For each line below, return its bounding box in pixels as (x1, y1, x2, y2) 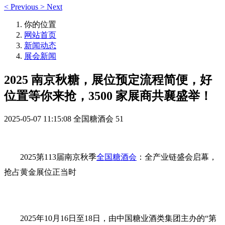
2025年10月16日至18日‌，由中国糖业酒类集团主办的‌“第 (20, 213, 216, 222)
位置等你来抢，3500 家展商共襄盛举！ (4, 89, 212, 102)
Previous (11, 3, 38, 11)
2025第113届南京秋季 (20, 152, 96, 161)
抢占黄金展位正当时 (4, 167, 76, 176)
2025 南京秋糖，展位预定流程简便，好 (4, 73, 212, 86)
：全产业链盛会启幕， (137, 152, 217, 161)
